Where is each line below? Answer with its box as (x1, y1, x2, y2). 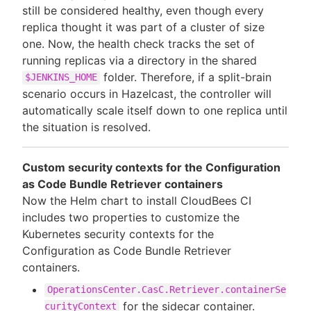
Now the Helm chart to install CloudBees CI (22, 193, 251, 208)
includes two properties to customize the (22, 210, 239, 224)
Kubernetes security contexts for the (22, 226, 214, 241)
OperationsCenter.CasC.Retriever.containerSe (47, 284, 286, 296)
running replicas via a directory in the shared (22, 53, 257, 67)
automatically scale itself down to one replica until (22, 103, 287, 117)
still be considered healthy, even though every (22, 3, 264, 17)
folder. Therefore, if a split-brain (100, 69, 271, 84)
